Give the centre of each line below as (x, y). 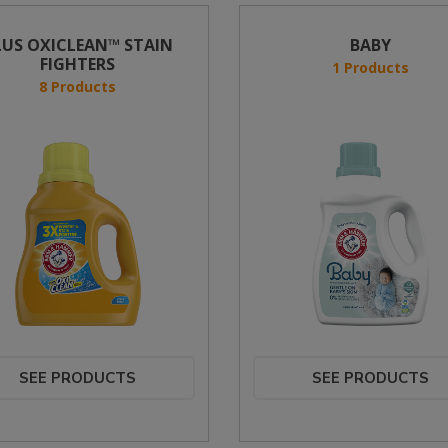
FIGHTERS (78, 64)
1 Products (370, 67)
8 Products (78, 86)
